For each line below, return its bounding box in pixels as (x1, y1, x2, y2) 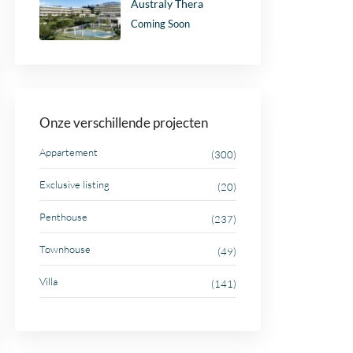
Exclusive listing (39, 178, 110, 191)
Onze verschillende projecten (39, 114, 208, 132)
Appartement (39, 146, 98, 159)
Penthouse (39, 210, 87, 224)
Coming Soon (130, 17, 190, 30)
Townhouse (39, 243, 91, 256)
